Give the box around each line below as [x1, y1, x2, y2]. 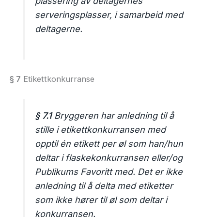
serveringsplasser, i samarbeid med [35, 9, 184, 20]
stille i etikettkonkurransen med [35, 124, 166, 135]
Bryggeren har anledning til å [52, 110, 174, 121]
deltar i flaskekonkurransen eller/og [35, 152, 183, 163]
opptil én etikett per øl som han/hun [35, 138, 184, 149]
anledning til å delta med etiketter [35, 180, 173, 191]
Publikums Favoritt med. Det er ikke [35, 166, 183, 177]
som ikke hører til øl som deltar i [35, 194, 168, 205]
